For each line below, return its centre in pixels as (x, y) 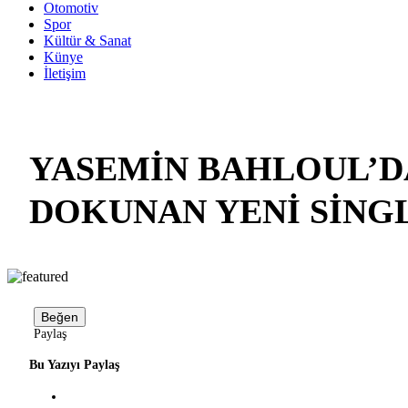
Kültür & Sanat (87, 41)
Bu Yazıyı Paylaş (74, 365)
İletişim (65, 73)
